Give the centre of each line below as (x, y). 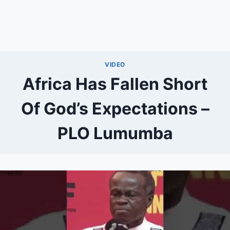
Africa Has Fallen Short (115, 84)
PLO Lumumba (115, 133)
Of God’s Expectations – (115, 109)
